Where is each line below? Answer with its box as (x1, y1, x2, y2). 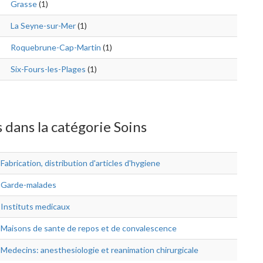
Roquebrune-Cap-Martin (11, 42, 101, 52)
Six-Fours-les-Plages (11, 64, 86, 74)
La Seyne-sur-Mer (11, 21, 76, 31)
